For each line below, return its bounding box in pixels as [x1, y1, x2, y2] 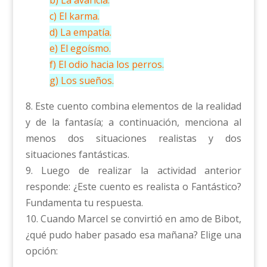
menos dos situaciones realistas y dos [25, 132, 242, 145]
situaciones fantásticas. [25, 148, 129, 162]
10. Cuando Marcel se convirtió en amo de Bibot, [25, 212, 242, 226]
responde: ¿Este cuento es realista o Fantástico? [25, 180, 242, 194]
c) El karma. [49, 10, 100, 23]
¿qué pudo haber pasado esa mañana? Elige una [25, 228, 242, 242]
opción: [25, 244, 58, 258]
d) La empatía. [49, 26, 111, 39]
